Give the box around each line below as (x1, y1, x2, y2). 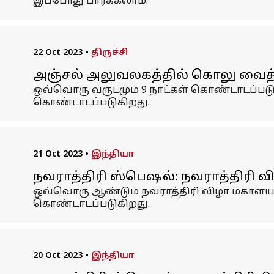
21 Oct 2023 (32, 149, 83, 160)
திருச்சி (91, 48, 128, 58)
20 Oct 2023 (32, 251, 83, 261)
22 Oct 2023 (32, 48, 83, 58)
